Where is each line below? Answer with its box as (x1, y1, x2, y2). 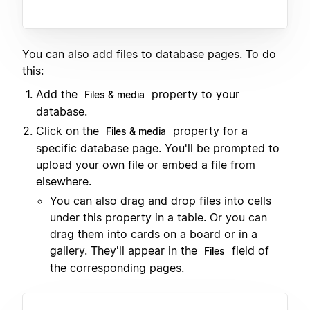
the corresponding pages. (50, 260, 184, 275)
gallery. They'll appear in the (50, 243, 201, 257)
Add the (36, 86, 81, 101)
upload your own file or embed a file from (36, 157, 255, 172)
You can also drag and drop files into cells (50, 193, 271, 208)
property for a (170, 123, 248, 138)
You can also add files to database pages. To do (22, 46, 276, 61)
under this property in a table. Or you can (50, 210, 267, 224)
